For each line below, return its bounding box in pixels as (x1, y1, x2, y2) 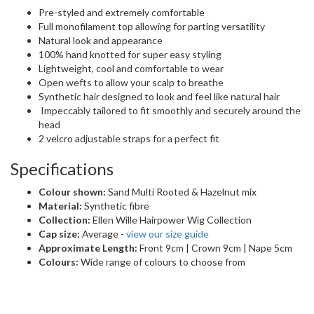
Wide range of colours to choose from (78, 256, 245, 268)
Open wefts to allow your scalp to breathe (39, 76, 224, 89)
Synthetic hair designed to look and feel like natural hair (39, 90, 280, 103)
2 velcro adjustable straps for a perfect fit (39, 132, 219, 145)
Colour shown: (39, 186, 108, 198)
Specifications (11, 158, 114, 179)
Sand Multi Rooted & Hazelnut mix (108, 186, 257, 198)
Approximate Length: (39, 242, 137, 254)
